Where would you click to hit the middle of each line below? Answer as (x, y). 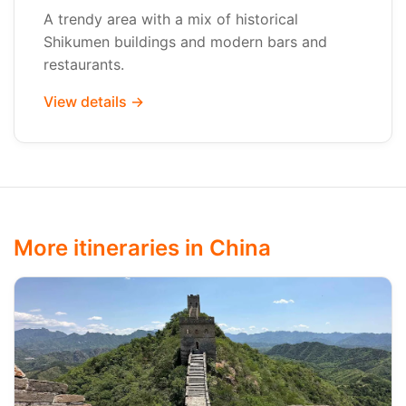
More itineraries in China (142, 248)
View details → (94, 101)
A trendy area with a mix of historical (171, 19)
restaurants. (84, 64)
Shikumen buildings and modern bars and (185, 42)
